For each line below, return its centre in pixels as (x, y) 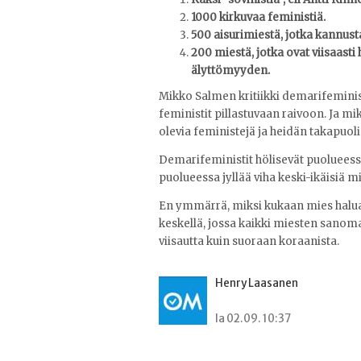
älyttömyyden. (230, 71)
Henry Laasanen (257, 284)
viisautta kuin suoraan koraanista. (249, 242)
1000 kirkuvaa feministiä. (258, 18)
